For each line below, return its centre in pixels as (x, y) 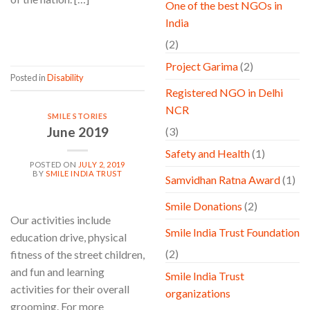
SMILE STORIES (77, 116)
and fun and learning (57, 272)
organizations (198, 293)
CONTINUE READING (73, 29)
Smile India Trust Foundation (232, 232)
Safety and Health (208, 154)
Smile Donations (204, 206)
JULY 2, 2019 (101, 165)
